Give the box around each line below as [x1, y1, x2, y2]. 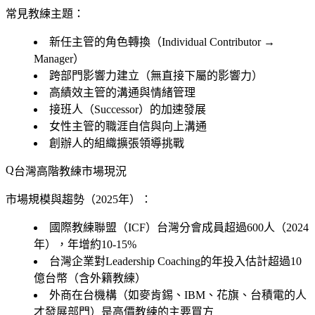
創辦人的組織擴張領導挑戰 [49, 136, 184, 149]
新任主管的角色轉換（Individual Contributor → [49, 35, 275, 48]
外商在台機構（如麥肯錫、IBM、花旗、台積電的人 [49, 288, 307, 301]
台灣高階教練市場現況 [14, 165, 127, 177]
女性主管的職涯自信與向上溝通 [49, 120, 207, 132]
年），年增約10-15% [34, 238, 136, 250]
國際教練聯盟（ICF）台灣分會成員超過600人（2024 [49, 221, 309, 233]
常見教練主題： [6, 7, 84, 20]
